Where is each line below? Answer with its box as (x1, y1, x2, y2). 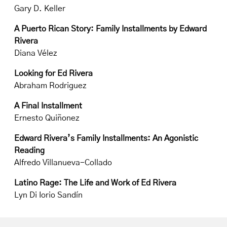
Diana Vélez (14, 49, 57, 57)
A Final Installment (14, 102, 82, 110)
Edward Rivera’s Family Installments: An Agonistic (14, 134, 198, 142)
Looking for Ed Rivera (14, 69, 93, 78)
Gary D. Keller (14, 5, 65, 13)
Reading (14, 146, 45, 155)
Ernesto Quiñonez (14, 114, 80, 122)
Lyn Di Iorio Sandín (14, 191, 83, 199)
